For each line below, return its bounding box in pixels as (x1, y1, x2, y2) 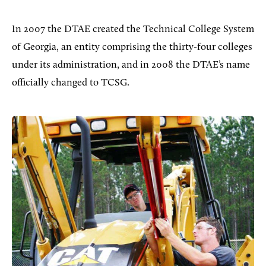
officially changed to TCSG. (12, 78, 129, 88)
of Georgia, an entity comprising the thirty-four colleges (12, 42, 252, 53)
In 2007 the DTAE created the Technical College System (12, 24, 254, 35)
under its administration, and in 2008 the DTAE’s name (12, 60, 250, 71)
